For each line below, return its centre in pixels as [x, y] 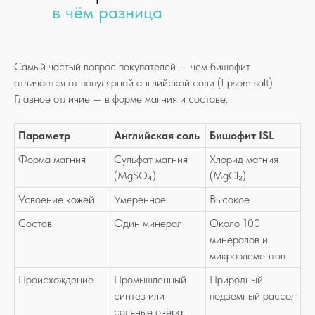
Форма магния [52, 159]
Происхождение [56, 279]
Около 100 [235, 223]
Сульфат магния [151, 159]
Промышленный [150, 279]
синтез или [139, 296]
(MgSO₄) [135, 175]
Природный [236, 279]
